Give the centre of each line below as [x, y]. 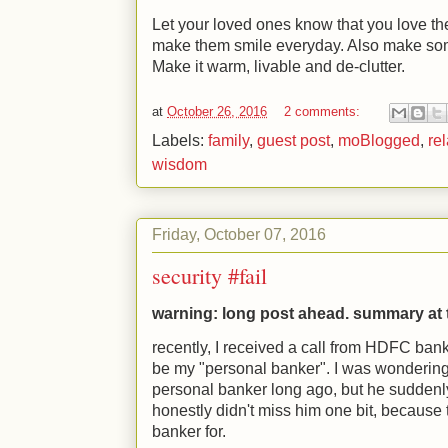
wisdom [179, 164]
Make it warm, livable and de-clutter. [278, 66]
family [228, 140]
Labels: [180, 140]
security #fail [209, 275]
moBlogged [379, 140]
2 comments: [324, 112]
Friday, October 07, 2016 [239, 234]
